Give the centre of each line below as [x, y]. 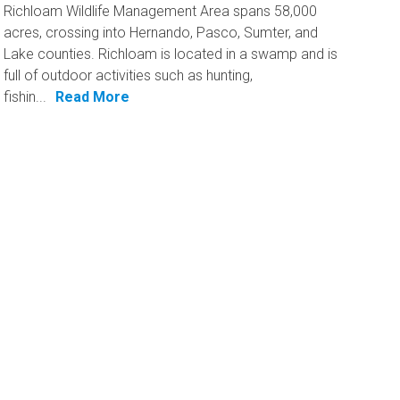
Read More [93, 97]
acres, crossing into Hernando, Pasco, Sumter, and [161, 33]
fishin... [25, 97]
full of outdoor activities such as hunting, [129, 76]
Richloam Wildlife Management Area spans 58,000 [161, 12]
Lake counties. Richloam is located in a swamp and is [171, 54]
